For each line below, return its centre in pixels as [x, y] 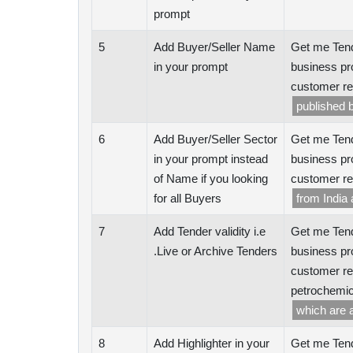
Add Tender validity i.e [210, 231]
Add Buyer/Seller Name [214, 47]
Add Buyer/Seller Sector [216, 139]
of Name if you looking [211, 178]
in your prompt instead [211, 159]
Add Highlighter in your [212, 343]
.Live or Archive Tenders [216, 251]
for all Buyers [188, 198]
